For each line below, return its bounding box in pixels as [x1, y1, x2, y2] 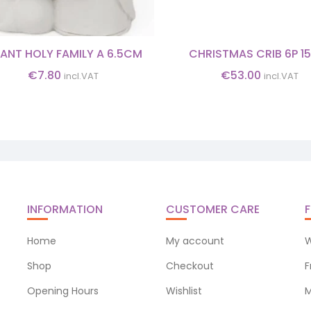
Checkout [166, 258, 214, 273]
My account [166, 233, 224, 248]
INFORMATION [27, 201, 103, 217]
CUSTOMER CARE [166, 201, 260, 217]
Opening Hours [27, 283, 99, 298]
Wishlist [166, 283, 202, 298]
